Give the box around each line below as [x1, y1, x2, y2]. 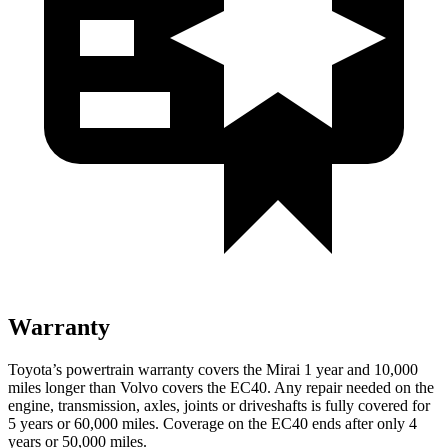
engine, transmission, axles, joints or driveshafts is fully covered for [8, 396, 430, 414]
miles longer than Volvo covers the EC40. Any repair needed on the [8, 378, 434, 396]
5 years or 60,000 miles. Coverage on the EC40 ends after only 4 [8, 414, 417, 432]
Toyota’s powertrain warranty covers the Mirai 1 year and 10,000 [8, 360, 418, 378]
